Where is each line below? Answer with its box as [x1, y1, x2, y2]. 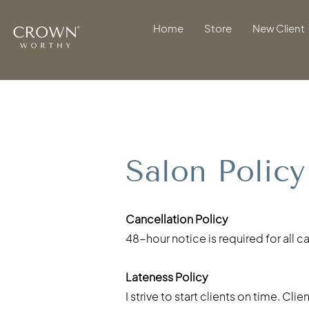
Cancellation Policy [126, 212, 228, 227]
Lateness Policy [126, 270, 208, 285]
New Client [252, 21, 305, 34]
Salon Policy [126, 153, 305, 190]
